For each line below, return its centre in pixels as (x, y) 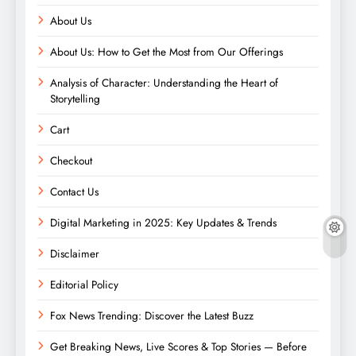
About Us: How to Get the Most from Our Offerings (166, 51)
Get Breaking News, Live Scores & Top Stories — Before (178, 346)
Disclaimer (75, 253)
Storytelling (75, 98)
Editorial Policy (84, 284)
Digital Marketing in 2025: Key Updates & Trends (163, 222)
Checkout (71, 160)
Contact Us (74, 191)
